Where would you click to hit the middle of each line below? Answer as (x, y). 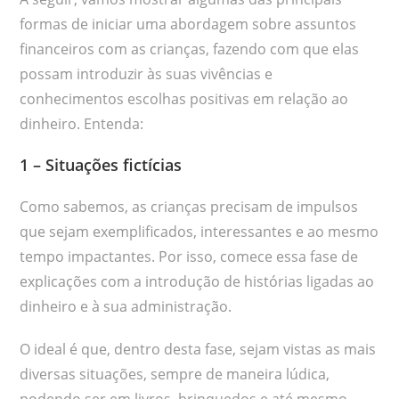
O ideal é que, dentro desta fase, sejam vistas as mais (198, 349)
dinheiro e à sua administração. (126, 306)
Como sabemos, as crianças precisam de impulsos (189, 206)
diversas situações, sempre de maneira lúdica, (175, 374)
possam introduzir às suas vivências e (147, 73)
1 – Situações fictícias (101, 164)
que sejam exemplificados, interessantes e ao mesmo (199, 231)
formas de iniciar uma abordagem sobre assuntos (188, 24)
